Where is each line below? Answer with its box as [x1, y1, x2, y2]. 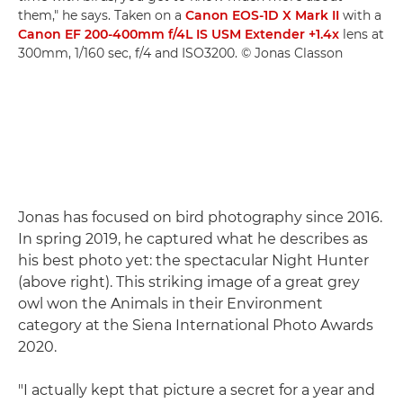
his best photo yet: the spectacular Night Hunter [18, 251, 369, 269]
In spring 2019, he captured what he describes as [18, 229, 368, 247]
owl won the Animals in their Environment [18, 294, 323, 312]
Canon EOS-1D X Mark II [185, 6, 339, 23]
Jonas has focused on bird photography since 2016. [18, 208, 382, 226]
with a [339, 6, 381, 23]
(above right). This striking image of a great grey [18, 273, 360, 291]
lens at [339, 25, 384, 42]
